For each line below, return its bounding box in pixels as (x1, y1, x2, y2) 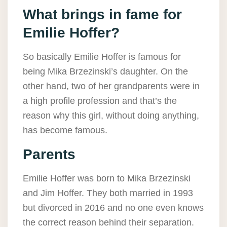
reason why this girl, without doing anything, (23, 110, 199, 121)
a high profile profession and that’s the (23, 96, 177, 106)
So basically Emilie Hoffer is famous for (23, 52, 181, 62)
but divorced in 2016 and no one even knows (23, 203, 204, 213)
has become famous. (23, 125, 107, 136)
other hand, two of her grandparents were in (23, 81, 200, 92)
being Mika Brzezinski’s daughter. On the (23, 66, 188, 77)
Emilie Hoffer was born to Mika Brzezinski (23, 173, 191, 184)
